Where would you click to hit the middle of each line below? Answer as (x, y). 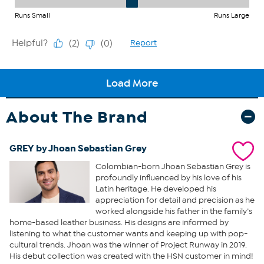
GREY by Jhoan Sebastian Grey (78, 148)
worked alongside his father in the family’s (174, 211)
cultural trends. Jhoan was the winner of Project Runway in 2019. (128, 245)
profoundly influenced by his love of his (168, 177)
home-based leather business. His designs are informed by (119, 222)
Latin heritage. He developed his (156, 189)
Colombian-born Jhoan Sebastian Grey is (173, 166)
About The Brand (77, 117)
